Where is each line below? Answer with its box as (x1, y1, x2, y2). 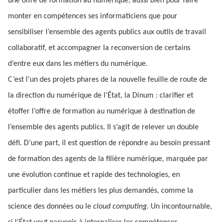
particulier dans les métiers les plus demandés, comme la (8, 187, 193, 195)
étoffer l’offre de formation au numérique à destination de (8, 108, 195, 115)
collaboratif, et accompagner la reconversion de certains (8, 44, 190, 52)
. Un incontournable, (147, 203, 212, 211)
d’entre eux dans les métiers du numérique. (8, 60, 148, 68)
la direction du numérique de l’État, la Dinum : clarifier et (8, 92, 193, 100)
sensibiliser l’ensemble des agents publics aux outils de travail (8, 28, 206, 36)
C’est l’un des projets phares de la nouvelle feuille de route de (8, 76, 207, 84)
